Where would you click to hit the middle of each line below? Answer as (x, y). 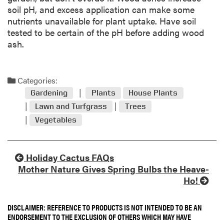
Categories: (36, 80)
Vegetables (56, 120)
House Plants (153, 93)
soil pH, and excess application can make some (101, 9)
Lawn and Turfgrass (71, 106)
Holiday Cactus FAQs (69, 157)
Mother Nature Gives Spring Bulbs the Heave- (113, 169)
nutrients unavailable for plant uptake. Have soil (102, 20)
